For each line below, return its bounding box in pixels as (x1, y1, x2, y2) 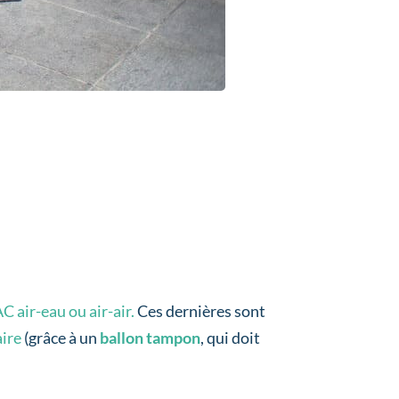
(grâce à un (21, 328, 98, 348)
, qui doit (200, 328, 261, 348)
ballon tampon (97, 328, 201, 348)
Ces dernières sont (134, 301, 266, 322)
